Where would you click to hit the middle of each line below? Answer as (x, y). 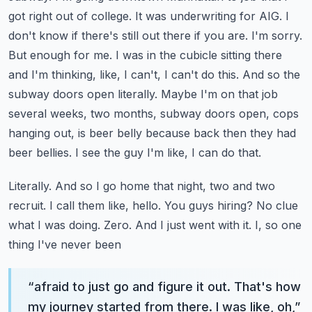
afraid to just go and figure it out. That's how (167, 287)
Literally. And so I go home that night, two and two (142, 186)
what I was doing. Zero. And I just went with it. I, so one (155, 225)
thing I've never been (65, 244)
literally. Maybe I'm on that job (198, 94)
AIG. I (274, 16)
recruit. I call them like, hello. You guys (111, 205)
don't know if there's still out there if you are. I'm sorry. (155, 36)
